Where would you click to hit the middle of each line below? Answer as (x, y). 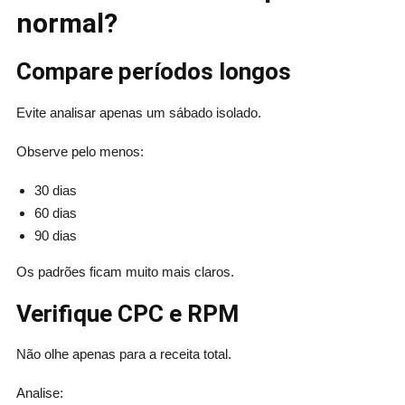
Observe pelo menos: (80, 151)
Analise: (39, 393)
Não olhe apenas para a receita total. (123, 354)
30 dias (55, 190)
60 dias (55, 212)
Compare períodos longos (153, 72)
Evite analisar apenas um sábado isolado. (138, 112)
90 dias (55, 235)
